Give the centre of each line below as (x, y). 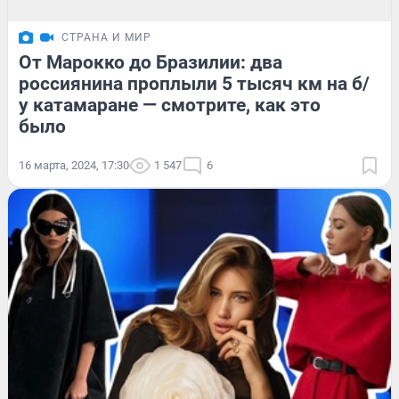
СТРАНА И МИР (106, 37)
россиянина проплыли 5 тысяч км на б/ (194, 83)
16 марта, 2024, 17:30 (74, 165)
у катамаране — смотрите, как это (170, 105)
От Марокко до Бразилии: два (151, 62)
